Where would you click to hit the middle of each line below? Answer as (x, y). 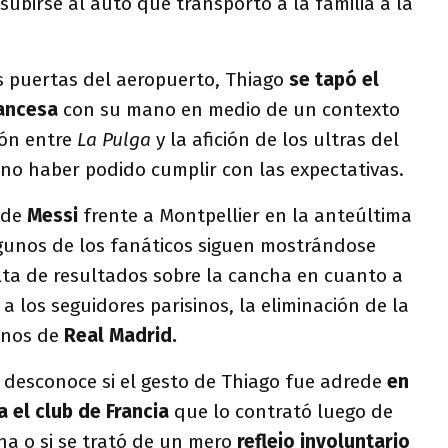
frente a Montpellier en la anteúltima (247, 215)
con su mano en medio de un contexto (229, 109)
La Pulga (114, 139)
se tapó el (334, 79)
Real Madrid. (120, 335)
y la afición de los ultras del (275, 139)
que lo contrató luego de (281, 411)
